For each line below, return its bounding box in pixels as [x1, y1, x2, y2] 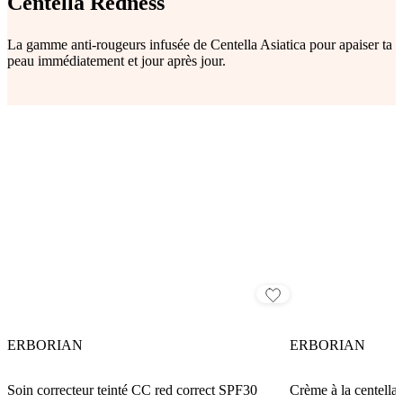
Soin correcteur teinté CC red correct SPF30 [7, 381, 257, 398]
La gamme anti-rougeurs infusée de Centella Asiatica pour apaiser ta [7, 36, 392, 52]
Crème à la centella [289, 381, 398, 398]
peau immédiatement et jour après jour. [7, 52, 226, 68]
